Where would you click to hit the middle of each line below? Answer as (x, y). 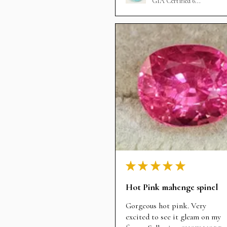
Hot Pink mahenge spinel (172, 187)
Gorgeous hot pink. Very (166, 205)
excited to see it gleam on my (173, 217)
